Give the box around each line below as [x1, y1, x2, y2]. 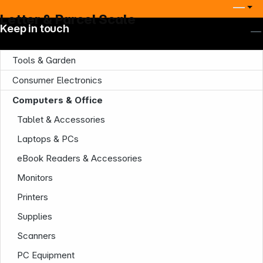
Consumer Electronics [12, 75, 102, 86]
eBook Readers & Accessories [17, 153, 143, 164]
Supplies [17, 211, 53, 222]
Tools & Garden [12, 55, 76, 66]
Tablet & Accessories [17, 114, 106, 125]
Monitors [17, 172, 53, 183]
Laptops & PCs [17, 133, 79, 144]
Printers [17, 191, 49, 203]
